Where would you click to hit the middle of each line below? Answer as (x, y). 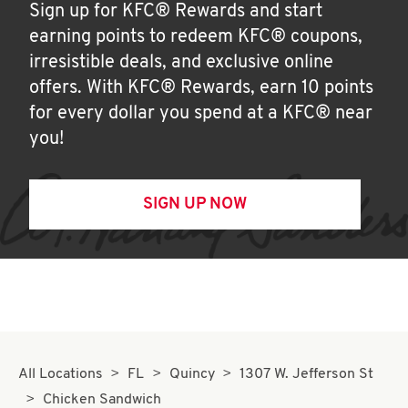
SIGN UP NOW (195, 204)
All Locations (61, 374)
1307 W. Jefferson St (307, 374)
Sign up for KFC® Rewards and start (176, 12)
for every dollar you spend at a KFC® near (201, 114)
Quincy (192, 374)
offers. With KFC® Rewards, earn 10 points (201, 88)
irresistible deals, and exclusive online (181, 63)
